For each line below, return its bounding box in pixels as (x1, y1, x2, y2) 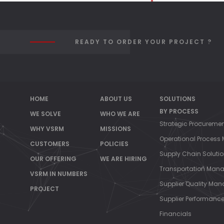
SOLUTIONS (159, 94, 195, 103)
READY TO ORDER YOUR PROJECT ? (75, 37, 212, 46)
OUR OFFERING (30, 154, 76, 163)
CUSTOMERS (30, 139, 69, 148)
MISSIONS (100, 124, 131, 133)
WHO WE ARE (100, 109, 140, 118)
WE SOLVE (30, 109, 61, 118)
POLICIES (100, 139, 128, 148)
